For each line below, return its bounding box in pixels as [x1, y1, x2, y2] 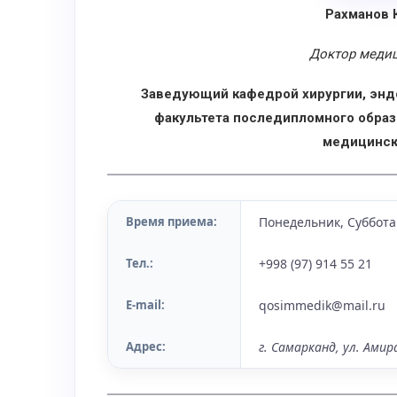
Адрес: [126, 339, 166, 354]
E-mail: [126, 297, 165, 313]
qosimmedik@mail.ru [259, 297, 385, 314]
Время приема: [126, 214, 217, 230]
